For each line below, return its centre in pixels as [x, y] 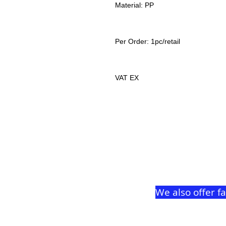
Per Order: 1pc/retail [148, 41]
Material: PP [134, 5]
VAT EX [127, 78]
